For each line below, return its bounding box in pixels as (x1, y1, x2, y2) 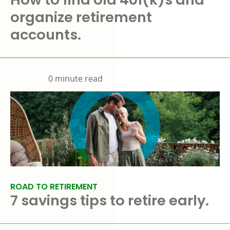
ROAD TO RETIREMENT (10, 181, 98, 193)
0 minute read (48, 73, 103, 85)
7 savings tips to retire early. (10, 190, 209, 211)
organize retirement (10, 7, 152, 28)
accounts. (10, 25, 81, 45)
